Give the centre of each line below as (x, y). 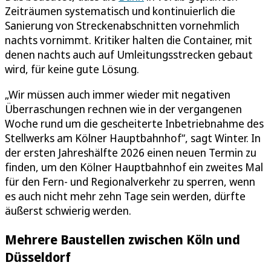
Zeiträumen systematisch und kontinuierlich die (120, 11)
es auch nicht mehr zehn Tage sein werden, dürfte (125, 196)
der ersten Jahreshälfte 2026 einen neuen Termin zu (131, 152)
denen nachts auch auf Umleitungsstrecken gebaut (129, 54)
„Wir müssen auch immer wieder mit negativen (118, 94)
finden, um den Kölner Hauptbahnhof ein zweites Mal (134, 167)
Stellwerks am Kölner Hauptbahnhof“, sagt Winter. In (133, 138)
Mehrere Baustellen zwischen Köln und (122, 239)
